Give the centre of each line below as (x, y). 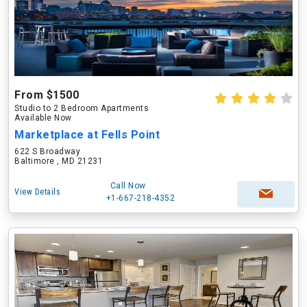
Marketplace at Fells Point (87, 135)
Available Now (43, 118)
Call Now (128, 186)
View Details (37, 192)
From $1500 (47, 95)
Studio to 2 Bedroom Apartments (82, 108)
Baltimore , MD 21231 (59, 161)
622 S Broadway (47, 151)
